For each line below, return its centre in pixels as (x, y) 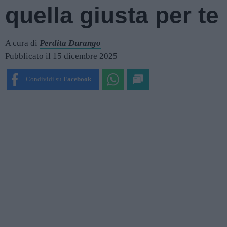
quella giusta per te (112, 15)
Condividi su (44, 79)
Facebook (77, 79)
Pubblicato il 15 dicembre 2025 (61, 56)
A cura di (22, 43)
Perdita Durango (70, 43)
